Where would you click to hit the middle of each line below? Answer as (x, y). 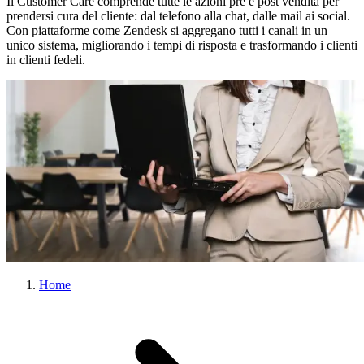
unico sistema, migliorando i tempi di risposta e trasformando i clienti (182, 45)
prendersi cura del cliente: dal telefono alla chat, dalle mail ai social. (178, 15)
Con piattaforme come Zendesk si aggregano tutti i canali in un (167, 30)
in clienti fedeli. (46, 59)
